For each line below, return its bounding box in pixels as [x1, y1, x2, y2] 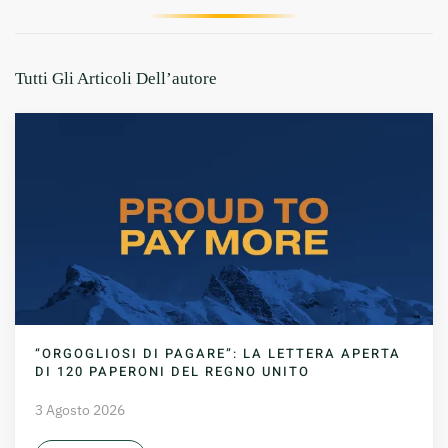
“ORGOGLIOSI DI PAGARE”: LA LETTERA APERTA [35, 344, 401, 364]
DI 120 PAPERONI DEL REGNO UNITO [35, 362, 310, 382]
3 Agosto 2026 [35, 401, 125, 420]
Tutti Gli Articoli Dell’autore [15, 69, 217, 88]
